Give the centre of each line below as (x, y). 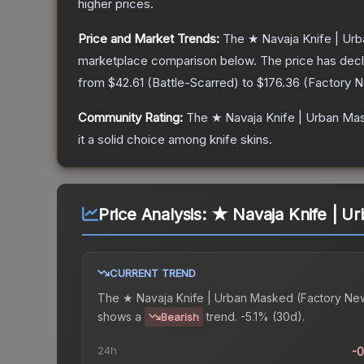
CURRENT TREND (153, 273)
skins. (255, 140)
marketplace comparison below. (167, 61)
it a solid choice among (144, 140)
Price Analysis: (154, 215)
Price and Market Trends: (149, 39)
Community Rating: (130, 118)
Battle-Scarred (193, 83)
